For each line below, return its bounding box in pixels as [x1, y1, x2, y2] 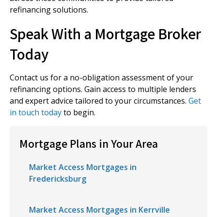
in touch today [10, 107, 62, 118]
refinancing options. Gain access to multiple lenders [10, 84, 196, 94]
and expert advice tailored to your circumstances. [10, 95, 188, 106]
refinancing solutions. [10, 4, 88, 15]
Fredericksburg [29, 173, 86, 184]
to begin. [62, 107, 95, 118]
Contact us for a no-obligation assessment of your [10, 72, 193, 83]
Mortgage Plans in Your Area [19, 136, 158, 151]
